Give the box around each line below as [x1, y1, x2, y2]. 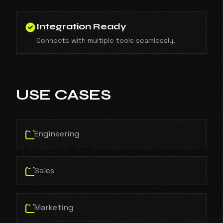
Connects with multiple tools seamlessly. [36, 36, 175, 45]
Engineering [34, 128, 79, 139]
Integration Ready [36, 21, 126, 32]
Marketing [34, 202, 73, 213]
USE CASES [16, 86, 111, 104]
